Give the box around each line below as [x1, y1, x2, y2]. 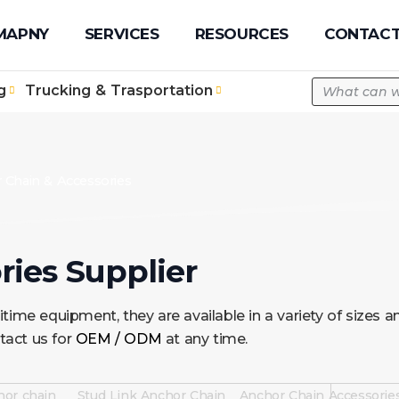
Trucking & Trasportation [25, 81, 213, 99]
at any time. [161, 330, 248, 347]
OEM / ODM [75, 330, 162, 347]
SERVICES [84, 25, 159, 44]
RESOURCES [194, 25, 289, 44]
